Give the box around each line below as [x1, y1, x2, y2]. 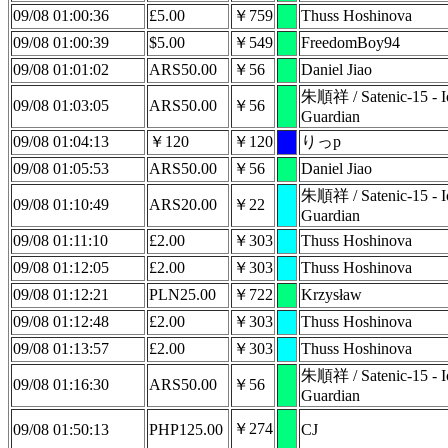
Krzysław [301, 286, 362, 303]
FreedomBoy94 [301, 34, 400, 51]
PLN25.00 [149, 286, 216, 303]
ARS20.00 [149, 196, 217, 213]
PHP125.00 [149, 421, 223, 438]
